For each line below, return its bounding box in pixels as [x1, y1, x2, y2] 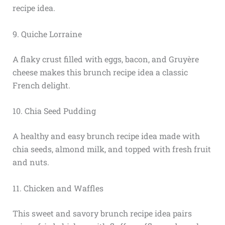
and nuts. [12, 157, 49, 168]
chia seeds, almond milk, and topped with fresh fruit [12, 144, 211, 155]
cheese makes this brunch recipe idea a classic [12, 66, 188, 77]
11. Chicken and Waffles [12, 182, 103, 193]
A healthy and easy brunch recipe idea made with [12, 131, 200, 142]
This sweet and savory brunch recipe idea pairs [12, 207, 192, 218]
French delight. [12, 79, 70, 90]
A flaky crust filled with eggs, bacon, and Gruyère [12, 53, 199, 64]
